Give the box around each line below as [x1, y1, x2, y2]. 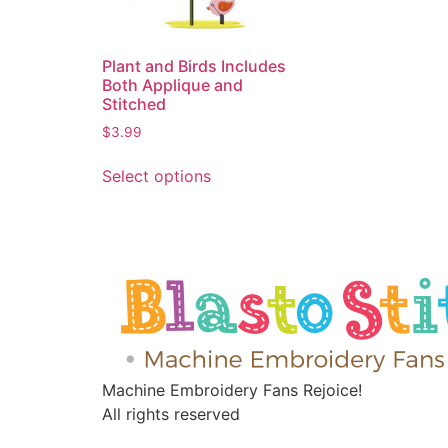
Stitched [102, 93, 166, 114]
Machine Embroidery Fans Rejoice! [102, 380, 362, 401]
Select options [102, 166, 211, 187]
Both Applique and [102, 74, 243, 95]
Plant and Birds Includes [102, 55, 286, 76]
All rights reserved [102, 404, 240, 425]
